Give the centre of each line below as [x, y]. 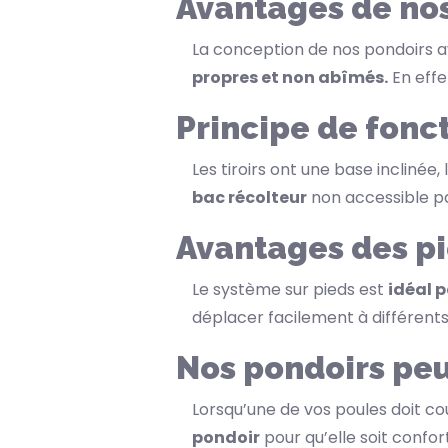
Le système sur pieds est [290, 290]
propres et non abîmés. [290, 78]
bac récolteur [249, 198]
